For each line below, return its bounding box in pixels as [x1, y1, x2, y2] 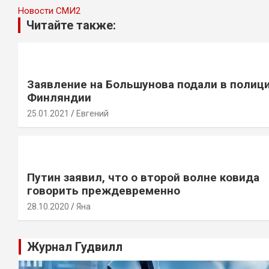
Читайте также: [26, 18, 116, 32]
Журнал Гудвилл [27, 240, 122, 254]
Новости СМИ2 [18, 5, 80, 16]
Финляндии [27, 91, 91, 104]
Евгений [76, 109, 109, 118]
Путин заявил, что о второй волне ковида [27, 171, 259, 184]
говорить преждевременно [27, 184, 180, 198]
